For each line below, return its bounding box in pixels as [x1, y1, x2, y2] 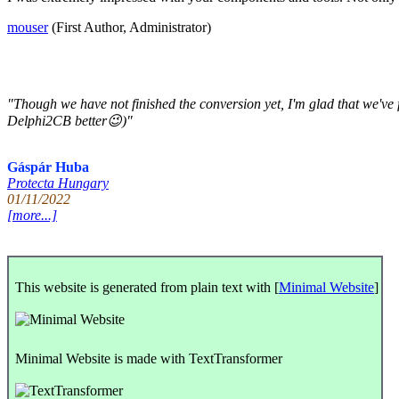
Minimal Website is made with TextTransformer [15, 351, 282, 367]
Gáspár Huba [7, 159, 89, 175]
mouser [7, 20, 48, 36]
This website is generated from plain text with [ [15, 280, 279, 296]
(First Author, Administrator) [48, 20, 211, 36]
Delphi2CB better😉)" [7, 113, 133, 129]
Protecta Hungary [7, 175, 109, 191]
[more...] [7, 208, 57, 224]
